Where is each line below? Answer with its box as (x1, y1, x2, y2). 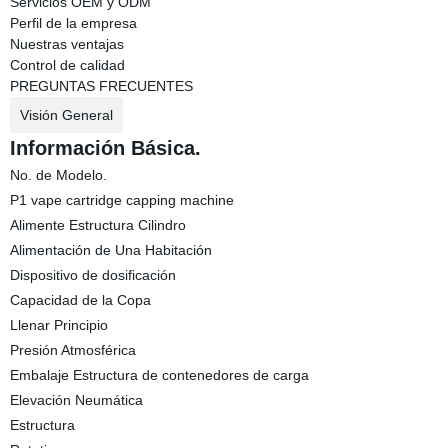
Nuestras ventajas (9, 36, 124, 52)
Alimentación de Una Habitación (9, 242, 212, 258)
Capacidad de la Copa (9, 292, 151, 308)
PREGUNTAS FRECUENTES (9, 78, 193, 94)
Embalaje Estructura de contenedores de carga (9, 367, 309, 383)
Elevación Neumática (9, 392, 143, 408)
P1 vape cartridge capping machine (9, 192, 234, 208)
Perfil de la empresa (9, 15, 137, 31)
